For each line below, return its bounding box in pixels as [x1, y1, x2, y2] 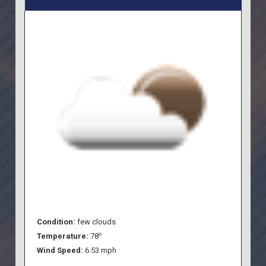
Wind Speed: [37, 245, 85, 255]
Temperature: [37, 231, 91, 240]
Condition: [37, 217, 78, 226]
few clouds [77, 217, 116, 226]
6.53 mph [85, 245, 117, 255]
